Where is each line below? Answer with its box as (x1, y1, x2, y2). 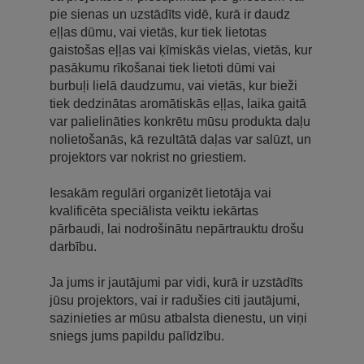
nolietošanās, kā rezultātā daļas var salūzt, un (50, 132, 311, 146)
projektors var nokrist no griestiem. (50, 149, 246, 164)
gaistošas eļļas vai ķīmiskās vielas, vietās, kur (50, 42, 312, 57)
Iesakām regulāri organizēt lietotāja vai (50, 185, 271, 200)
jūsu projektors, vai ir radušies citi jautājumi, (50, 292, 300, 307)
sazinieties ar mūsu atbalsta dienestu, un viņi (50, 310, 307, 325)
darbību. (50, 239, 97, 253)
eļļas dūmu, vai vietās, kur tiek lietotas (50, 24, 266, 39)
